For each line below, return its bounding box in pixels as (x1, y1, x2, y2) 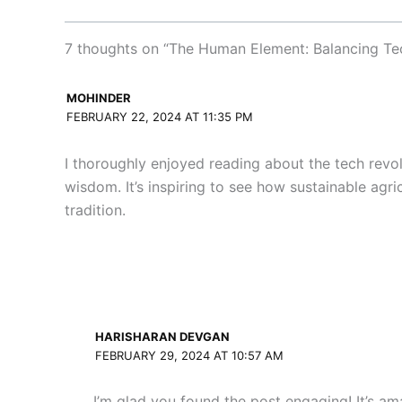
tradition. (65, 200, 126, 219)
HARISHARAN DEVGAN (95, 328, 231, 344)
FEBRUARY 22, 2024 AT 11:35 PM (66, 109, 254, 125)
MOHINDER (66, 91, 132, 106)
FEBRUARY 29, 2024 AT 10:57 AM (95, 347, 284, 363)
